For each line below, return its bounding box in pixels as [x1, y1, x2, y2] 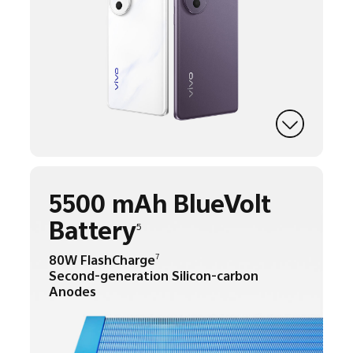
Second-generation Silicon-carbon [48, 266, 258, 288]
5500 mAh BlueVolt [48, 186, 271, 229]
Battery [48, 213, 136, 256]
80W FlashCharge [48, 250, 155, 273]
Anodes [48, 281, 96, 304]
